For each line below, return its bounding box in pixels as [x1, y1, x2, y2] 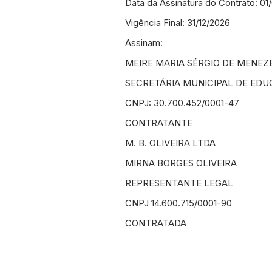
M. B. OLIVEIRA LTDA [125, 137, 216, 149]
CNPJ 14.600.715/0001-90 [125, 197, 232, 209]
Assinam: [125, 37, 163, 49]
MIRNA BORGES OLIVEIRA [125, 157, 237, 169]
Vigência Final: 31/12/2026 [125, 17, 230, 29]
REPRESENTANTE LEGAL [125, 177, 233, 189]
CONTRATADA [125, 217, 186, 229]
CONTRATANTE [125, 117, 192, 129]
